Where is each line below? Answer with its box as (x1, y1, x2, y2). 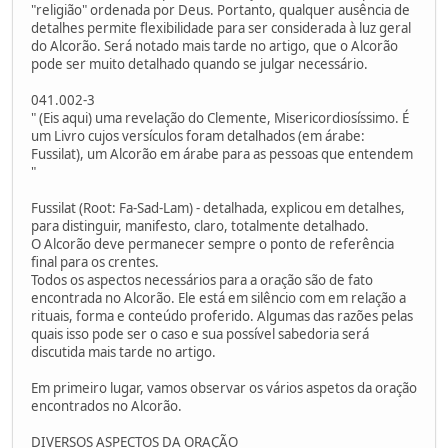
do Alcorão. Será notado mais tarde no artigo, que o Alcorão (31, 36, 398, 55)
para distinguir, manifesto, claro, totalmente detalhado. (31, 216, 369, 235)
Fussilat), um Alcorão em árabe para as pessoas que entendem (31, 144, 413, 163)
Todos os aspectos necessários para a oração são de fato (31, 270, 373, 289)
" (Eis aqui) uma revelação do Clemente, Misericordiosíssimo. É (31, 108, 409, 127)
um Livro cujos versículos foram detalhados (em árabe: (31, 126, 365, 145)
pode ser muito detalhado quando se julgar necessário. (31, 54, 368, 73)
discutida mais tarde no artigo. (31, 342, 216, 361)
